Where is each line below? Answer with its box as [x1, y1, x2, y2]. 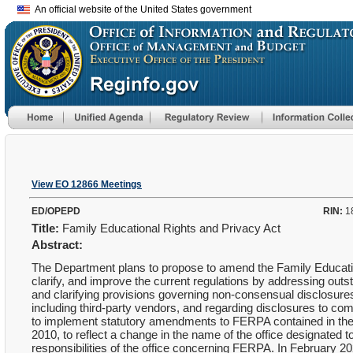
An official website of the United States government [30, 4, 251, 15]
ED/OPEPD [32, 206, 80, 217]
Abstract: [32, 238, 83, 251]
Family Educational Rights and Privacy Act [59, 221, 284, 235]
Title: [32, 221, 59, 235]
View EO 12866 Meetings [32, 179, 142, 190]
